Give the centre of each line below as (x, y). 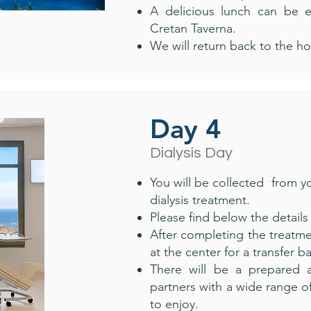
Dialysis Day (191, 153)
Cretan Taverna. (193, 28)
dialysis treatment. (200, 200)
